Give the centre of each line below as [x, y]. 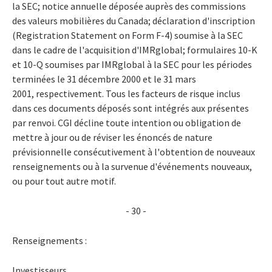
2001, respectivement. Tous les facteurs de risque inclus [126, 93]
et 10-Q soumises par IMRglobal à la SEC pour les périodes [132, 64]
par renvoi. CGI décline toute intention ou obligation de [127, 122]
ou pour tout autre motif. [64, 181]
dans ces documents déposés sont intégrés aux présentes [131, 108]
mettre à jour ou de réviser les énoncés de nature [112, 137]
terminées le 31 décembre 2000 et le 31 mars [104, 79]
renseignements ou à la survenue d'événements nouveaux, [132, 166]
